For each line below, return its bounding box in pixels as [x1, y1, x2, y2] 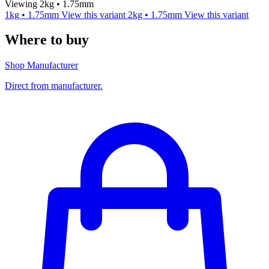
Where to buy [5, 32, 89, 48]
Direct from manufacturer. [5, 80, 103, 91]
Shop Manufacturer [5, 60, 78, 71]
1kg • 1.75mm [5, 9, 61, 20]
